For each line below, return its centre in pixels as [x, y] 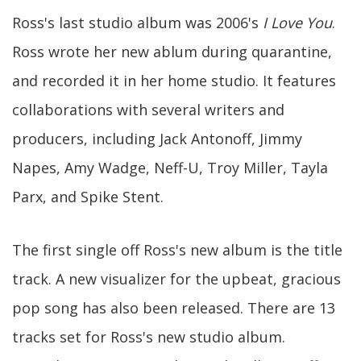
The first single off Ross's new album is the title [177, 250]
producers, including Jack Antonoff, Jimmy [157, 139]
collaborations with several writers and [148, 110]
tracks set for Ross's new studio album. [149, 337]
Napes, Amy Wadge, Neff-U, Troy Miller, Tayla [170, 168]
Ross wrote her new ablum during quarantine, [172, 52]
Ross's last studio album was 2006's [137, 23]
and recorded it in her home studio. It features [174, 81]
